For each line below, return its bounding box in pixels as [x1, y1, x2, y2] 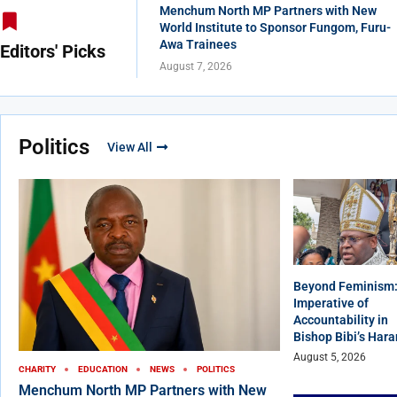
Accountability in [293, 312, 388, 327]
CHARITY [19, 364, 56, 375]
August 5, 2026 [293, 350, 366, 363]
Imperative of [293, 295, 369, 310]
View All [107, 140, 152, 154]
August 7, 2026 [159, 60, 232, 73]
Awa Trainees [159, 37, 237, 51]
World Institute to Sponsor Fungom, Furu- [159, 20, 391, 35]
